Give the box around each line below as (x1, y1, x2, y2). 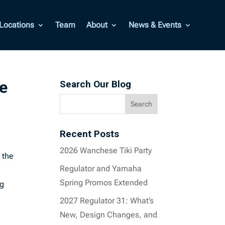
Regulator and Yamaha (60, 164, 142, 173)
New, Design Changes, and (60, 210, 158, 219)
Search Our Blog (60, 78, 132, 90)
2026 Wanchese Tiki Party (60, 146, 152, 155)
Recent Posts (60, 128, 120, 140)
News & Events (128, 20, 181, 30)
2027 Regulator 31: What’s (60, 196, 154, 205)
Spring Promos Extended (60, 178, 148, 187)
